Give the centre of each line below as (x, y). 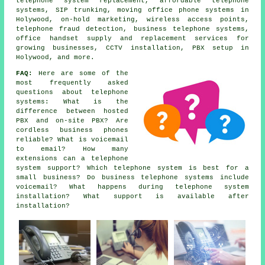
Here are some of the (80, 74)
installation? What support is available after (132, 197)
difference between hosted (72, 112)
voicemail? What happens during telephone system (132, 187)
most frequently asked (72, 83)
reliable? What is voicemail (72, 140)
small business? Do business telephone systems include (132, 178)
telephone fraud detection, (75, 29)
